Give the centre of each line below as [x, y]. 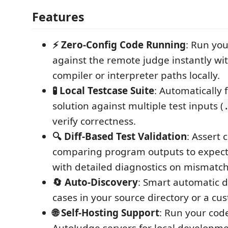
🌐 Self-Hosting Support [106, 212]
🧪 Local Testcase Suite [103, 90]
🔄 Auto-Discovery [95, 182]
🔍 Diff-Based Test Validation [120, 136]
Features [58, 17]
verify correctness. [94, 121]
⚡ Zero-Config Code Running [119, 45]
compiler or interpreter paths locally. [136, 75]
